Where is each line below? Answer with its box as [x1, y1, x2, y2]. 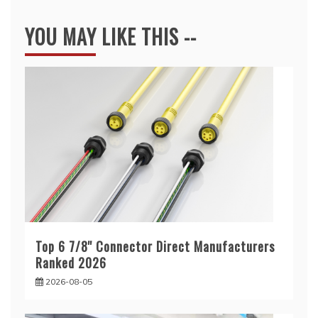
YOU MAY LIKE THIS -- [25, 22, 197, 51]
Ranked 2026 [35, 253, 106, 272]
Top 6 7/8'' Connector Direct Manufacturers [35, 236, 275, 256]
